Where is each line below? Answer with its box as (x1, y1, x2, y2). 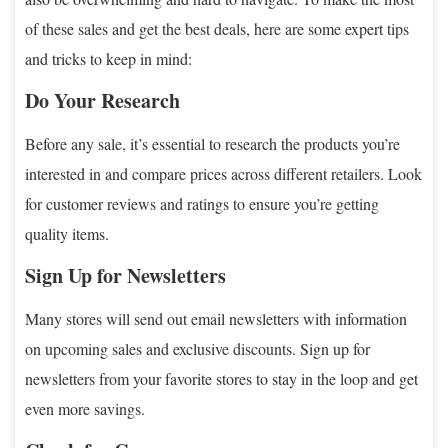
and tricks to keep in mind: (25, 47, 192, 69)
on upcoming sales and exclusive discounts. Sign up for (25, 337, 370, 359)
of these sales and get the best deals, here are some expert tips (25, 17, 409, 39)
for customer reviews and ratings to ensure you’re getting (25, 192, 379, 214)
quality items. (25, 222, 109, 244)
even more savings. (25, 397, 145, 419)
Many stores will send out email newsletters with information (25, 307, 407, 329)
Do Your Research (25, 85, 180, 115)
